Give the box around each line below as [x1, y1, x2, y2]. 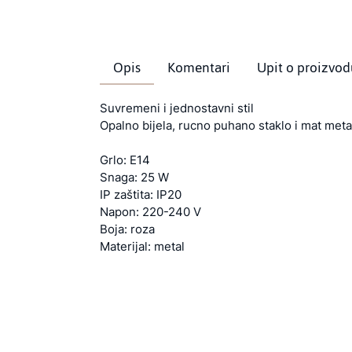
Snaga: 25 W [100, 170, 169, 185]
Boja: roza [100, 222, 155, 236]
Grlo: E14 [100, 152, 150, 167]
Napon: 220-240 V [100, 204, 201, 219]
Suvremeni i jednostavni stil [100, 101, 254, 115]
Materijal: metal [100, 239, 185, 254]
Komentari [167, 54, 230, 81]
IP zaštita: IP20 [100, 187, 181, 202]
